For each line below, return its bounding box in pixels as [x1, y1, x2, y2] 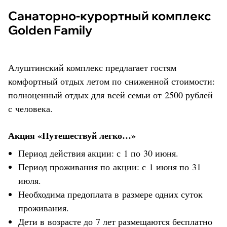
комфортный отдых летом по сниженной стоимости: [8, 74, 215, 87]
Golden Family [8, 22, 92, 37]
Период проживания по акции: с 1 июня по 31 [18, 160, 201, 173]
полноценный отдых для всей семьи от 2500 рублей [8, 88, 213, 101]
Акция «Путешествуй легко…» [8, 128, 136, 142]
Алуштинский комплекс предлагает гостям [8, 61, 176, 73]
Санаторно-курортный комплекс [8, 8, 17, 23]
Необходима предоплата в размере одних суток [18, 187, 203, 200]
